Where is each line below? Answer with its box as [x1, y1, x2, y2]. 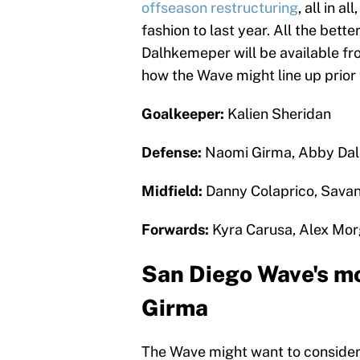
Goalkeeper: [141, 105, 224, 123]
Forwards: [141, 221, 209, 239]
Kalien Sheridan [224, 105, 334, 123]
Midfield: [141, 182, 202, 200]
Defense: [141, 144, 202, 162]
